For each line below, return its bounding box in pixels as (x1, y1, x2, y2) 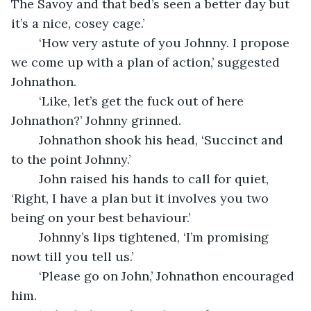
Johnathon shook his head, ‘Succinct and (25, 131, 39, 148)
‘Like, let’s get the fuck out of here (25, 92, 39, 109)
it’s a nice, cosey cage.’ (11, 15, 144, 31)
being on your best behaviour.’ (11, 209, 190, 226)
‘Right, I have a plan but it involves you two (11, 190, 272, 206)
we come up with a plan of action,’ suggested (11, 53, 283, 70)
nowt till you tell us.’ (11, 248, 133, 264)
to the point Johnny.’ (11, 151, 131, 167)
